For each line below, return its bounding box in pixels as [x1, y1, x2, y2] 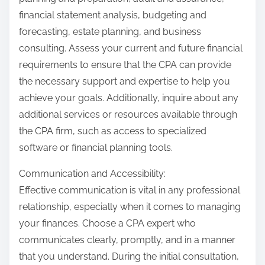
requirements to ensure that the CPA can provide [19, 59, 231, 71]
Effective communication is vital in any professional [19, 185, 240, 196]
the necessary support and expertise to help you [19, 76, 230, 88]
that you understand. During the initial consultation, [19, 251, 239, 263]
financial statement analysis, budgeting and [19, 9, 206, 21]
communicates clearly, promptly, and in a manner [19, 234, 235, 246]
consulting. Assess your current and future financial [19, 43, 243, 54]
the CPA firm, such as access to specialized [19, 125, 206, 137]
